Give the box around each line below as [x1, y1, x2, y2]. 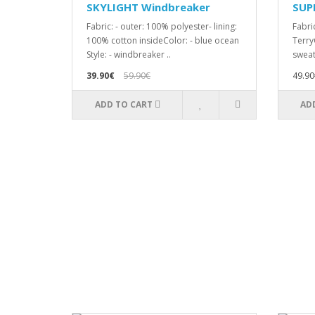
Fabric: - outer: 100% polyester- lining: [86, 20, 237, 32]
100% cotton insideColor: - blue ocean [86, 34, 239, 46]
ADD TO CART [94, 98, 153, 110]
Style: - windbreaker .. [86, 49, 171, 60]
